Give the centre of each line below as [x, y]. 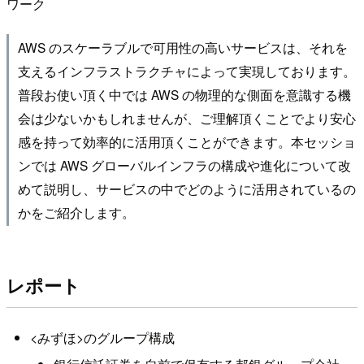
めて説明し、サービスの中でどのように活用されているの [186, 189]
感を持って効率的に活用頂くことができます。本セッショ [186, 142]
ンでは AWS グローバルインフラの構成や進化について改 [184, 165]
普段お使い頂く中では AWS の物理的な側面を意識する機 [184, 95]
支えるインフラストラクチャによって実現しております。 [186, 71]
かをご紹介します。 [76, 212]
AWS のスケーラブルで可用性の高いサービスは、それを [182, 48]
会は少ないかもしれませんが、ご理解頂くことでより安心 [186, 118]
